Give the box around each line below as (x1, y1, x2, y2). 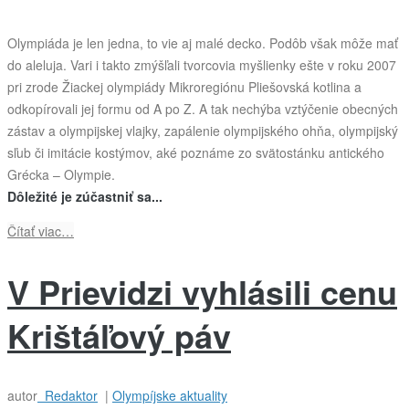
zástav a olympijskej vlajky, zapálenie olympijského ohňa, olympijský (7, 121, 398, 140)
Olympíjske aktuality (112, 385, 227, 404)
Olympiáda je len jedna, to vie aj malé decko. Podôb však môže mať (7, 33, 398, 52)
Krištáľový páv (7, 310, 231, 359)
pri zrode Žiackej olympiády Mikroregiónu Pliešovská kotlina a (7, 77, 362, 96)
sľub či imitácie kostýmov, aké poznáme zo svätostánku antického (7, 142, 384, 162)
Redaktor (41, 385, 98, 404)
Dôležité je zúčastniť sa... (7, 186, 163, 205)
